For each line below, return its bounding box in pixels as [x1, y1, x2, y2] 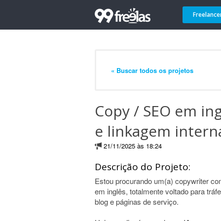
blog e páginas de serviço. [95, 196, 179, 207]
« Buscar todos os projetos [111, 65, 193, 75]
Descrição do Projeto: [95, 160, 190, 173]
